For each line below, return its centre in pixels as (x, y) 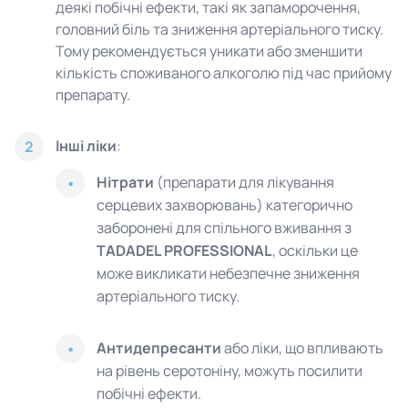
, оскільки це (315, 250)
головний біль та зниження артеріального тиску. (219, 29)
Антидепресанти (159, 348)
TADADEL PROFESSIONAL (184, 250)
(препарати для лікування (244, 182)
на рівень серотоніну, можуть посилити (229, 371)
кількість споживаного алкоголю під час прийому (224, 73)
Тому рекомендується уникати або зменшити (209, 51)
